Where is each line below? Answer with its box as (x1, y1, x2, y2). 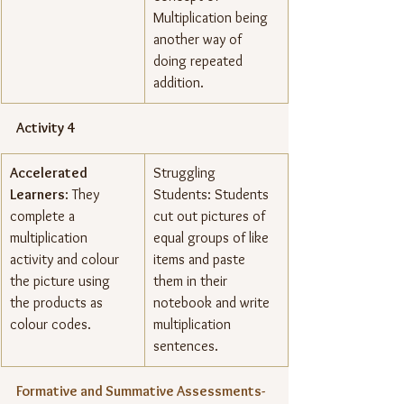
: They (65, 186, 103, 204)
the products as (10, 294, 106, 312)
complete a (10, 207, 78, 225)
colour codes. (10, 316, 91, 334)
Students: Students (153, 186, 272, 204)
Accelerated (10, 164, 90, 182)
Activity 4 (16, 119, 75, 137)
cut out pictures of (153, 207, 269, 225)
